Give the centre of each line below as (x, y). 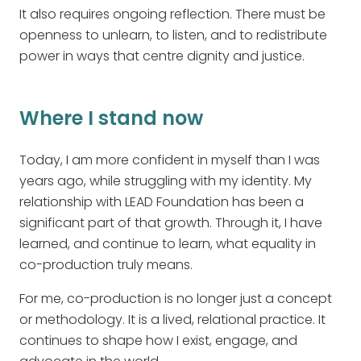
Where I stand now (111, 118)
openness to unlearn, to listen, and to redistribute (173, 35)
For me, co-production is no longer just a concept (176, 299)
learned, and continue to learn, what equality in (168, 244)
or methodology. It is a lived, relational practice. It (172, 320)
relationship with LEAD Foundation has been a (162, 202)
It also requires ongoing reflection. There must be (172, 15)
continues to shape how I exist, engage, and (158, 341)
